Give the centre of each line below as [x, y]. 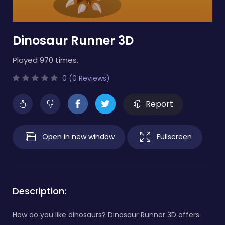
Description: [39, 191]
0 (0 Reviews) [85, 78]
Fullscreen [174, 136]
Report [159, 104]
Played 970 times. [45, 60]
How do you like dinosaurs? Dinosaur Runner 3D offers [106, 215]
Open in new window [78, 136]
